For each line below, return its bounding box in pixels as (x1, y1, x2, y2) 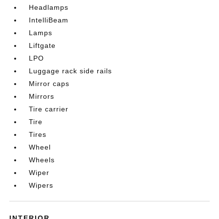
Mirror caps (29, 79, 70, 88)
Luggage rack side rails (29, 66, 112, 75)
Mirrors (29, 92, 55, 100)
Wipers (29, 181, 54, 189)
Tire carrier (29, 105, 69, 113)
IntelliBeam (29, 16, 69, 24)
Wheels (29, 155, 55, 164)
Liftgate (29, 41, 56, 49)
